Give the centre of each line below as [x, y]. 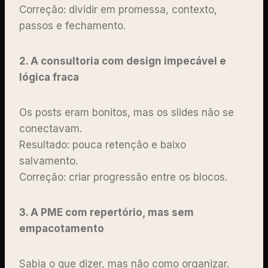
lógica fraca [49, 77]
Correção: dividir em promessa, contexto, [118, 9]
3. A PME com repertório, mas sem [106, 212]
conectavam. [52, 128]
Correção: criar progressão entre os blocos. [125, 177]
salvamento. [50, 161]
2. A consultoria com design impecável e [123, 61]
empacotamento [62, 228]
